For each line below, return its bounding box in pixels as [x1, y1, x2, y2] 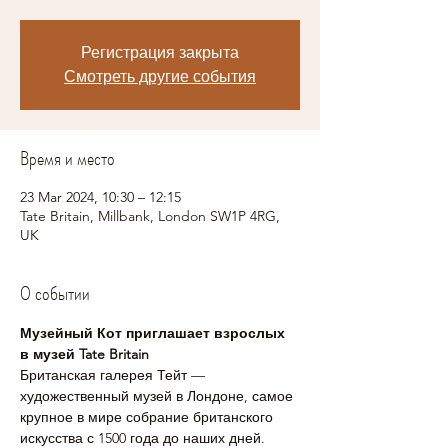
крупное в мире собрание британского [20, 408, 277, 426]
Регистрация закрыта [81, 43, 239, 62]
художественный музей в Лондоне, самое [20, 387, 297, 405]
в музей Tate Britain [20, 345, 149, 363]
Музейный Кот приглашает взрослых [20, 324, 289, 342]
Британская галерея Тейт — [20, 366, 209, 384]
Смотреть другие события [64, 67, 256, 86]
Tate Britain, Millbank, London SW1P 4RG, [20, 207, 280, 225]
